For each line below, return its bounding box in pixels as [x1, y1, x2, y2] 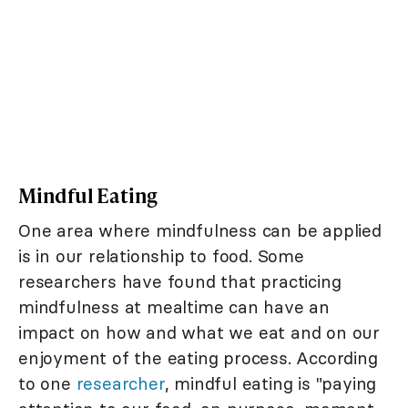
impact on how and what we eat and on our [18, 321, 380, 344]
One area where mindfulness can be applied [18, 219, 382, 242]
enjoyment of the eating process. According [18, 347, 378, 370]
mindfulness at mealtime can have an [18, 296, 330, 319]
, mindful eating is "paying [164, 372, 377, 395]
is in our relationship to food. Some [18, 245, 304, 268]
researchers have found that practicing [18, 270, 342, 293]
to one [18, 372, 76, 395]
